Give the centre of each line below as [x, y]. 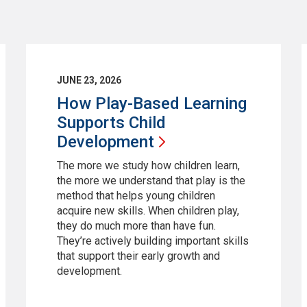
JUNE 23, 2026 [89, 80]
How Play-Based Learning [151, 103]
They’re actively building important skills [152, 241]
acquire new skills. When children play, [148, 210]
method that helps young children [136, 195]
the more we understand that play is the [151, 180]
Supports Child [111, 122]
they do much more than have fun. [136, 225]
